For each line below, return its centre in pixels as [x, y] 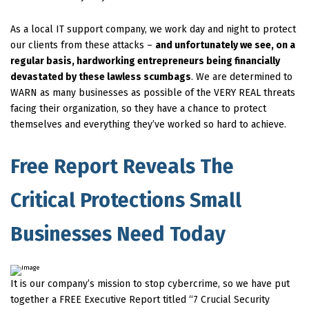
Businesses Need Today [118, 234]
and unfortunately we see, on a [225, 45]
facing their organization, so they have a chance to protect [138, 108]
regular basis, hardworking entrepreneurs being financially [145, 61]
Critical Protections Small [126, 200]
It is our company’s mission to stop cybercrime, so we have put [150, 284]
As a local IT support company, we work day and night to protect [153, 29]
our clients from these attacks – [83, 45]
